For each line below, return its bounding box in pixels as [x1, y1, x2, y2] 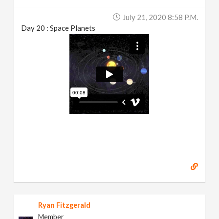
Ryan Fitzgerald [38, 200, 91, 209]
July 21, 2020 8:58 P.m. [122, 12, 198, 22]
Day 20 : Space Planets [21, 23, 96, 32]
